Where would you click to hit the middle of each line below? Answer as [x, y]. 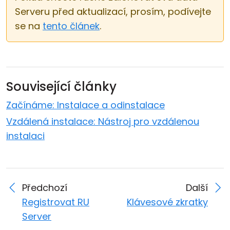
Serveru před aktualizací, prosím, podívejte [113, 12]
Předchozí [45, 188]
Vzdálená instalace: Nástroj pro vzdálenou [103, 121]
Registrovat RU [56, 202]
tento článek [71, 26]
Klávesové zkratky [167, 202]
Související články [61, 87]
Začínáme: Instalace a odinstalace [85, 105]
